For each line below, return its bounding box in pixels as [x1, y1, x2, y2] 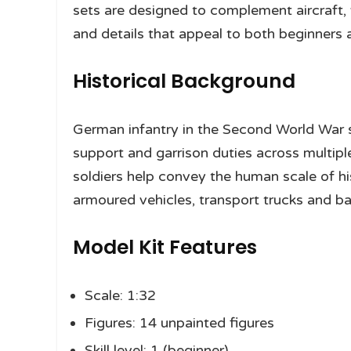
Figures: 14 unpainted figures [85, 314, 274, 332]
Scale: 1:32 [85, 287, 156, 305]
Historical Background [73, 67, 295, 96]
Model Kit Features [73, 233, 257, 262]
